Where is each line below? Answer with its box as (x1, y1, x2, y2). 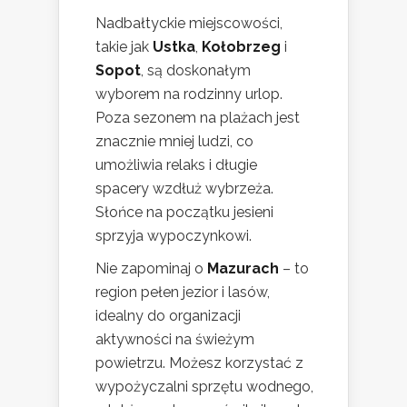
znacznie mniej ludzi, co (95, 132, 253, 150)
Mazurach (207, 259, 279, 277)
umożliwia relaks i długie (95, 155, 257, 174)
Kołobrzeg (202, 37, 281, 55)
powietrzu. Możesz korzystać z (95, 353, 303, 372)
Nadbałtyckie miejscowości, (95, 14, 283, 32)
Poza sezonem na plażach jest (95, 108, 300, 126)
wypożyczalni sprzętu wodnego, (95, 377, 313, 395)
